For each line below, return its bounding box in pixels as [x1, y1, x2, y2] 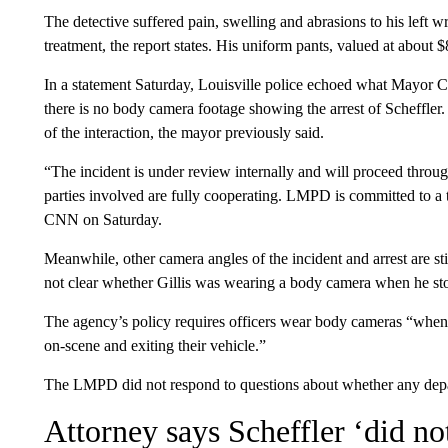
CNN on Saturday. [43, 211, 162, 228]
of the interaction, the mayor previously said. [43, 124, 324, 141]
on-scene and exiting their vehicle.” [43, 337, 266, 354]
